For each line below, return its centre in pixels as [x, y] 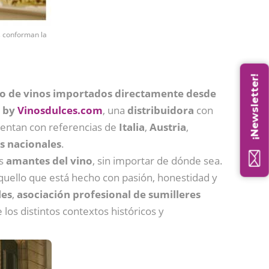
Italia [132, 127]
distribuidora [161, 110]
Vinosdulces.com [60, 110]
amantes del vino [49, 160]
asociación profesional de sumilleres [109, 194]
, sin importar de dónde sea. [158, 160]
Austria [168, 127]
